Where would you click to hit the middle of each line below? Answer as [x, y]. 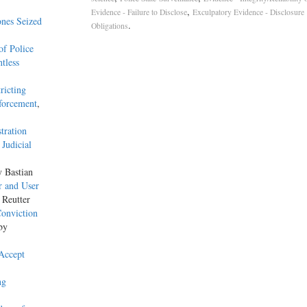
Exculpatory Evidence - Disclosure [248, 12]
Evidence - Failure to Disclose [139, 12]
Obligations [109, 26]
